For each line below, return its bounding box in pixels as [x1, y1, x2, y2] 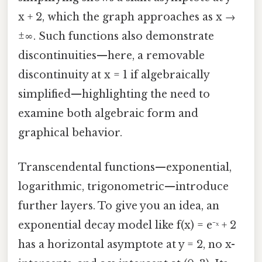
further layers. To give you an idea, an [18, 199, 219, 212]
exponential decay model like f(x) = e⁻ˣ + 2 [18, 218, 236, 232]
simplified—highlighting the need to [18, 87, 210, 101]
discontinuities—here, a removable [18, 49, 205, 62]
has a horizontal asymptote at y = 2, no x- [18, 237, 235, 251]
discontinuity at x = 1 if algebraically [18, 68, 209, 81]
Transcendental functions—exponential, [18, 160, 232, 174]
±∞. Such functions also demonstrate [18, 29, 214, 43]
